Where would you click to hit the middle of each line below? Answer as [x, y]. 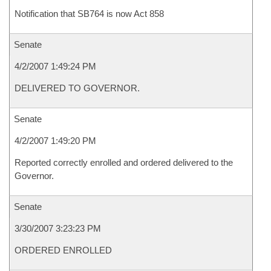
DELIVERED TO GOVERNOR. [77, 88]
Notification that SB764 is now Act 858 [89, 14]
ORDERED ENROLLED [63, 250]
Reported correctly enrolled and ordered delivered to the [124, 162]
